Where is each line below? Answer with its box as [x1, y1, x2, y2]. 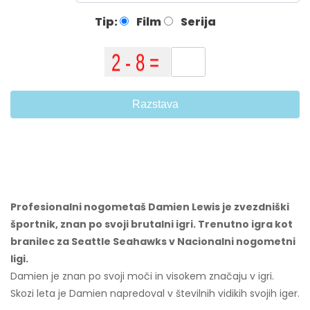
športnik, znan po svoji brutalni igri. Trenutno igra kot [10, 217, 293, 231]
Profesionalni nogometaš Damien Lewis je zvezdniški [10, 199, 289, 214]
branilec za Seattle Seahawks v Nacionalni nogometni [10, 234, 295, 248]
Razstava [131, 98, 179, 110]
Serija [178, 14, 216, 30]
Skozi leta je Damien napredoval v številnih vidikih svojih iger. [10, 286, 300, 300]
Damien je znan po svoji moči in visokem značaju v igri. [10, 268, 274, 283]
